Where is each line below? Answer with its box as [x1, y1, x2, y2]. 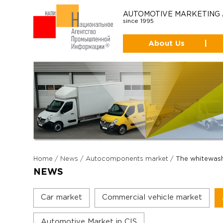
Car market [41, 194, 83, 201]
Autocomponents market [86, 156, 169, 162]
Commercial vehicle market [102, 194, 203, 201]
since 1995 [123, 18, 154, 24]
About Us [148, 40, 185, 47]
